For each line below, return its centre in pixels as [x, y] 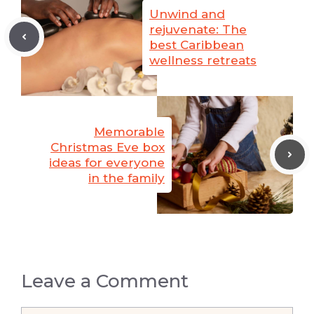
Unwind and [187, 14]
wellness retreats [203, 60]
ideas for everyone [107, 162]
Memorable [129, 131]
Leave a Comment [105, 281]
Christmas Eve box [108, 147]
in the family [127, 178]
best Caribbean [197, 45]
